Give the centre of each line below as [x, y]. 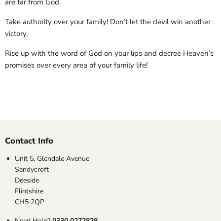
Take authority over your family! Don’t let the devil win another [108, 22]
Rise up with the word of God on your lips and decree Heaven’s [109, 54]
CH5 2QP [30, 202]
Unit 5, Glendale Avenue [52, 159]
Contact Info [29, 141]
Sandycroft [32, 170]
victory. [16, 34]
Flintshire [29, 191]
